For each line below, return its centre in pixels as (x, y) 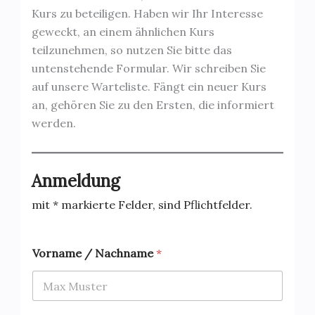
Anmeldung (76, 181)
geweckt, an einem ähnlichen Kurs (123, 32)
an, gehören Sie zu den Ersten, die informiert (153, 105)
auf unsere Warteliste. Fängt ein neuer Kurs (149, 87)
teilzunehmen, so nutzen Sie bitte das (131, 50)
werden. (53, 123)
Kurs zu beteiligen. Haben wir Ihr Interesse (147, 14)
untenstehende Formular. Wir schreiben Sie (148, 69)
